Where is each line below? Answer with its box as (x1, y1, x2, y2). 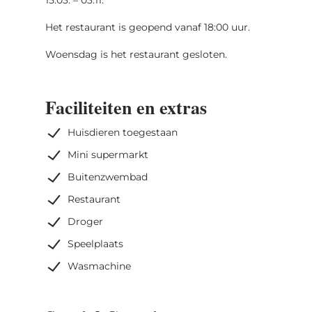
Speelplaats (67, 237, 123, 250)
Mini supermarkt (67, 148, 148, 161)
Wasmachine (67, 259, 131, 272)
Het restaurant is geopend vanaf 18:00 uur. (45, 20, 253, 33)
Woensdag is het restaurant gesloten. (45, 47, 230, 61)
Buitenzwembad (67, 170, 148, 183)
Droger (67, 214, 103, 228)
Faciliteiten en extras (45, 93, 207, 120)
